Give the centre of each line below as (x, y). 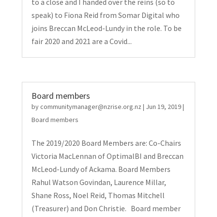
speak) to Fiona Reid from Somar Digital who (105, 15)
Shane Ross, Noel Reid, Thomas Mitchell (98, 195)
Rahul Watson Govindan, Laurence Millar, (99, 182)
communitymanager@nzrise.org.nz (91, 107)
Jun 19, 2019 (163, 107)
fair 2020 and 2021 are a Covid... (81, 41)
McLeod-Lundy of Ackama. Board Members (101, 169)
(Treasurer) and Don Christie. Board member (106, 208)
